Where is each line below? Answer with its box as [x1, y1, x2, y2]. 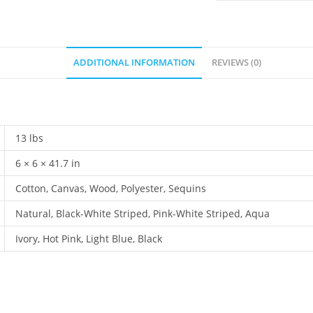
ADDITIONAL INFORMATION [73, 57, 195, 68]
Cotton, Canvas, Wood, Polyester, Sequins [15, 182, 206, 195]
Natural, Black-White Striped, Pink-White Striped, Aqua [15, 207, 270, 220]
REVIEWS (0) [212, 57, 261, 68]
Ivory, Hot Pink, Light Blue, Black [15, 232, 162, 245]
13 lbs [15, 131, 43, 145]
